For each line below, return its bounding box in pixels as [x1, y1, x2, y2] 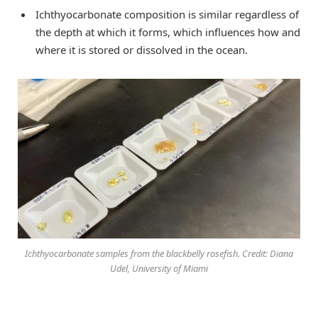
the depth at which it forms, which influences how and [35, 25, 300, 40]
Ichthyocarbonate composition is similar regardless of [35, 7, 299, 22]
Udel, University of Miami [110, 262, 208, 275]
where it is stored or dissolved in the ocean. [35, 43, 248, 57]
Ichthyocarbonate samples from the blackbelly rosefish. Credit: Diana [25, 247, 293, 261]
